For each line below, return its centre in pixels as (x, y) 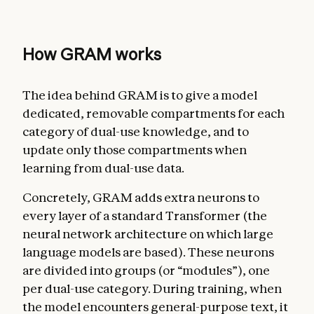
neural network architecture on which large (148, 234)
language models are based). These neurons (148, 252)
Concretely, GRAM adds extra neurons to (141, 197)
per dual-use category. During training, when (152, 288)
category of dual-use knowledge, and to (136, 131)
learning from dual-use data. (103, 168)
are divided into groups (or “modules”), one (146, 270)
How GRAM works (92, 54)
